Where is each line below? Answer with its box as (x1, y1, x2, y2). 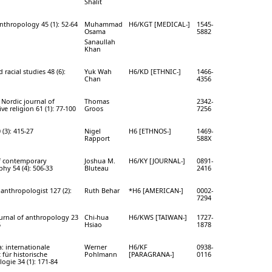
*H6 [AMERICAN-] (129, 185, 183, 195)
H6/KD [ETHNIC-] (129, 66, 181, 76)
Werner (84, 242, 107, 251)
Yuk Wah (84, 66, 112, 76)
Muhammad (84, 19, 123, 29)
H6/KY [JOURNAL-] (129, 155, 185, 165)
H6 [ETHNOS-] (129, 126, 171, 135)
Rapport (84, 133, 110, 143)
